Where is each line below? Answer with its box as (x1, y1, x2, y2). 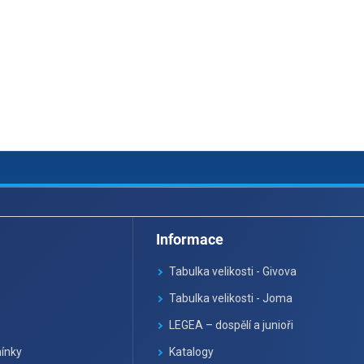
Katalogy (169, 345, 214, 359)
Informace (156, 231, 224, 249)
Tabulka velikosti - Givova (169, 265, 297, 279)
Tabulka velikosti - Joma (169, 292, 293, 305)
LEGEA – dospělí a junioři (169, 318, 294, 332)
